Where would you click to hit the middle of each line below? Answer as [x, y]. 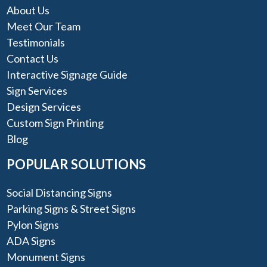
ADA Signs [31, 241]
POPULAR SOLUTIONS [77, 164]
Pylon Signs [33, 225]
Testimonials [36, 42]
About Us [28, 10]
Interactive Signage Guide [67, 74]
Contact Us [33, 58]
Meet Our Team [44, 26]
